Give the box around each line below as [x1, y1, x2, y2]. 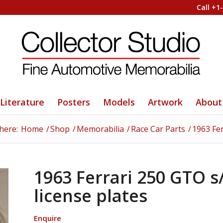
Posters [57, 96, 91, 108]
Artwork [148, 96, 183, 108]
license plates [34, 184, 148, 207]
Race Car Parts [131, 123, 185, 134]
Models [103, 96, 135, 108]
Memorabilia [77, 123, 124, 134]
